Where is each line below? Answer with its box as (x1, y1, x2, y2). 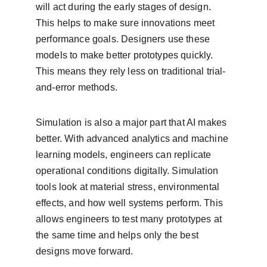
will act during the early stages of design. (36, 2, 214, 12)
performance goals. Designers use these (36, 34, 213, 44)
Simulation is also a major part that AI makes (36, 117, 229, 128)
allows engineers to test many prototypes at (36, 214, 225, 224)
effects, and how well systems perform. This (36, 198, 226, 208)
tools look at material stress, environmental (36, 182, 222, 192)
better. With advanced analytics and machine (36, 133, 231, 144)
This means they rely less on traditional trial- (36, 66, 226, 76)
